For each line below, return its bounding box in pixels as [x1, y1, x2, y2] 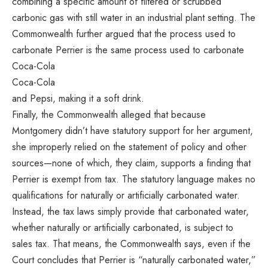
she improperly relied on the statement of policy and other [12, 140, 246, 154]
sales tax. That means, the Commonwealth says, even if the [12, 237, 251, 251]
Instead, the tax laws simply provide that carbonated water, [12, 205, 249, 219]
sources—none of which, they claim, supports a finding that [12, 156, 251, 170]
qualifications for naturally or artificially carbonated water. [12, 188, 240, 203]
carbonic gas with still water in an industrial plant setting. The [12, 11, 255, 25]
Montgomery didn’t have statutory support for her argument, [12, 124, 253, 138]
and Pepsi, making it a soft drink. [12, 92, 144, 106]
